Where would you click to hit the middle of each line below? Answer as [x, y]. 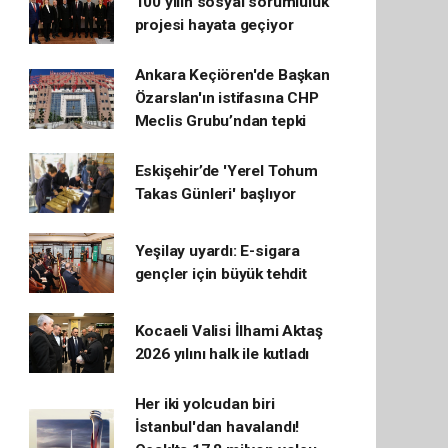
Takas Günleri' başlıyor [215, 194]
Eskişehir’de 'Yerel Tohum [226, 171]
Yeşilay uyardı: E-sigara [217, 251]
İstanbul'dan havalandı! [217, 427]
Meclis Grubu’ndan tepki [220, 121]
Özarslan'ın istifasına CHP [226, 98]
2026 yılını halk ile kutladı [222, 354]
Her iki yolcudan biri [204, 404]
